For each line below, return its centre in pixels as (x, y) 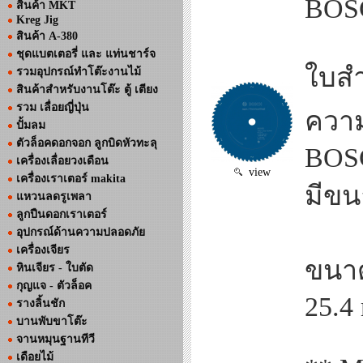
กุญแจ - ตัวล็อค (54, 286)
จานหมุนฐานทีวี (56, 339)
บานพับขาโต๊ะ (52, 321)
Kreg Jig (37, 20)
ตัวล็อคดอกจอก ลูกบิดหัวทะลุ (87, 143)
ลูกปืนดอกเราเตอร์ (62, 214)
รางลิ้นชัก (41, 303)
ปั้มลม (31, 125)
